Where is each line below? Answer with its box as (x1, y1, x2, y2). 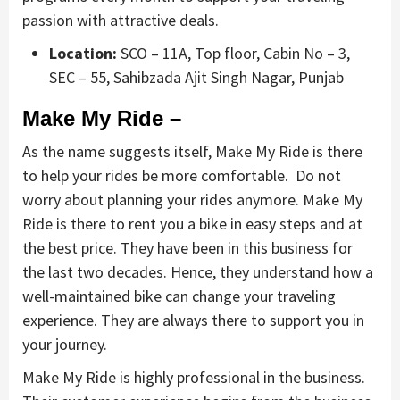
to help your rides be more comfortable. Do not (22, 165, 341, 187)
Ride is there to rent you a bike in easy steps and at (22, 213, 362, 235)
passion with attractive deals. (22, 10, 219, 31)
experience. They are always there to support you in (22, 310, 364, 331)
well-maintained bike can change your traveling (22, 286, 336, 307)
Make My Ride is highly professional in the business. (22, 367, 365, 388)
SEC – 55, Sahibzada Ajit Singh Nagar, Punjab (49, 67, 344, 88)
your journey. (22, 334, 107, 355)
